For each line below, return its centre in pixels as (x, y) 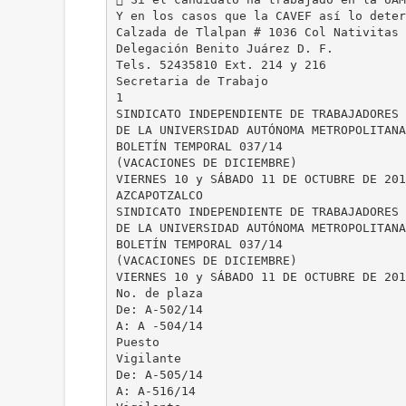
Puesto (137, 342)
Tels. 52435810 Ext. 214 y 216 (221, 64)
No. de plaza (159, 293)
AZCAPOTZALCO (159, 195)
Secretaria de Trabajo (192, 81)
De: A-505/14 (159, 374)
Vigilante (148, 358)
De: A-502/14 (159, 309)
